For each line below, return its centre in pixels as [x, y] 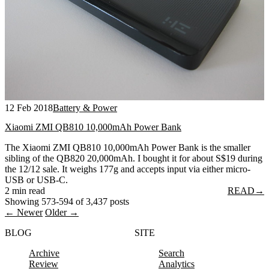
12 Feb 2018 [29, 108]
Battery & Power [85, 108]
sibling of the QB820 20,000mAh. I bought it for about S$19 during [134, 158]
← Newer [24, 212]
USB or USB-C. [36, 180]
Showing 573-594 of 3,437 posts [67, 201]
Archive [44, 253]
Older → [62, 212]
